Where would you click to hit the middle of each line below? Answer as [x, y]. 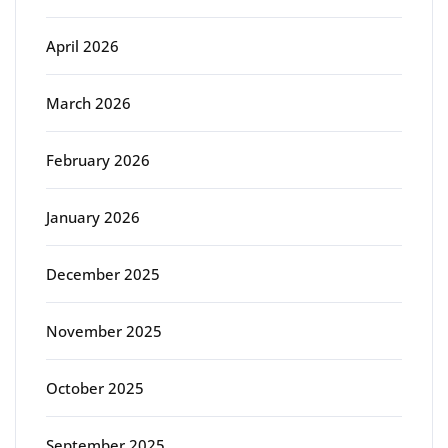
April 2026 [82, 46]
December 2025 [103, 274]
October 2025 [95, 388]
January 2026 [93, 217]
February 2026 [98, 160]
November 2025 [104, 331]
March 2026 [88, 103]
